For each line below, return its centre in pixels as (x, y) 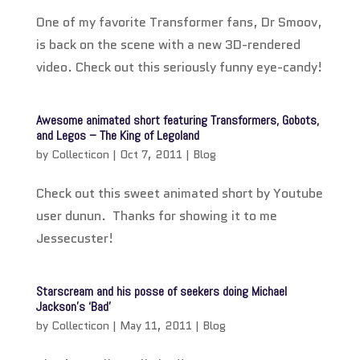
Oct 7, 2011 (151, 154)
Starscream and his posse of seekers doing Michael (161, 291)
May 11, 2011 (155, 325)
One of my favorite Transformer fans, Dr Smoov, (179, 22)
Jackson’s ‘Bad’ (73, 306)
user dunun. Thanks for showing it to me (156, 215)
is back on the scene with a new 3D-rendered (168, 44)
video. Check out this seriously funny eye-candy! (179, 67)
